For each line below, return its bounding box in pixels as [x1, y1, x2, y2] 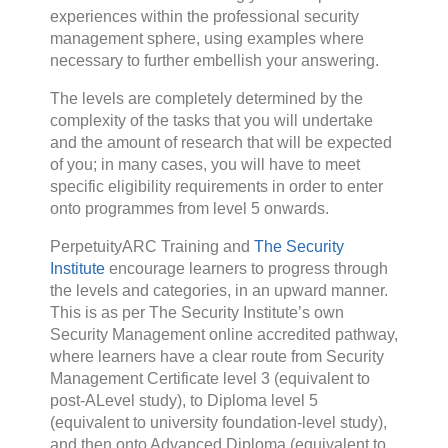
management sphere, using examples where [50, 30, 364, 48]
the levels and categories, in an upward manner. [50, 282, 388, 300]
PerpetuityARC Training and [50, 238, 254, 256]
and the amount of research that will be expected [50, 134, 392, 152]
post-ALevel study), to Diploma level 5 [50, 392, 318, 410]
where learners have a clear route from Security [50, 348, 384, 366]
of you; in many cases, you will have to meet [50, 156, 360, 174]
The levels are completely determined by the [50, 90, 363, 108]
